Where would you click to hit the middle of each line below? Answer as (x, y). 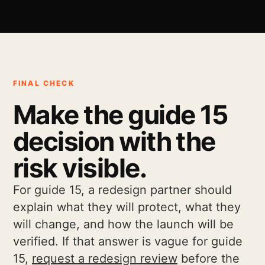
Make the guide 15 (120, 115)
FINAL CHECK (44, 83)
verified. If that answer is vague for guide (128, 241)
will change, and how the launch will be (123, 224)
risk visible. (80, 168)
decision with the (114, 141)
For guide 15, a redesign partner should (122, 190)
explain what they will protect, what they (127, 207)
